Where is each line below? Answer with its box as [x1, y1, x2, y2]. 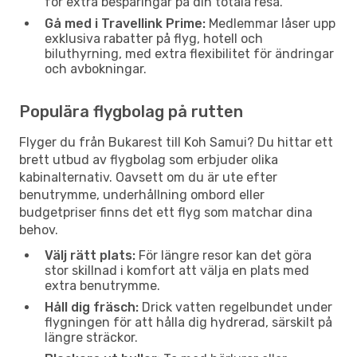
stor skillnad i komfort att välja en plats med [45, 262, 309, 278]
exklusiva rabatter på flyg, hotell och [45, 30, 263, 46]
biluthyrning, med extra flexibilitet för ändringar [45, 45, 334, 61]
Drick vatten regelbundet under [139, 299, 332, 315]
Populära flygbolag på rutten [19, 101, 243, 121]
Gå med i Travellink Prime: [45, 15, 206, 31]
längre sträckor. [45, 329, 138, 345]
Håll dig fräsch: [45, 299, 139, 315]
